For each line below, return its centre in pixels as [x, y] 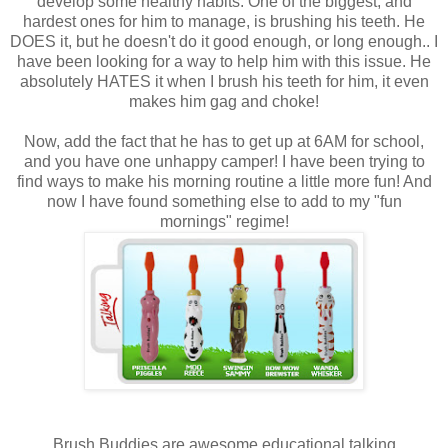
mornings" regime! [224, 222]
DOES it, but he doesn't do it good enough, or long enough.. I [224, 42]
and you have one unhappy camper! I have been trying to [224, 162]
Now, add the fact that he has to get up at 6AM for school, [224, 142]
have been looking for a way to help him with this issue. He [224, 62]
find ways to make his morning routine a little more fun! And [224, 182]
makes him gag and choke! [224, 102]
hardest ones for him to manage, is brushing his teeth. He [224, 22]
